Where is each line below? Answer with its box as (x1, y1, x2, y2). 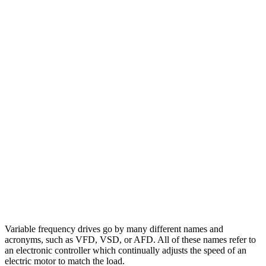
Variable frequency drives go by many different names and (5, 223, 223, 234)
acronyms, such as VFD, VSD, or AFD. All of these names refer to (5, 234, 256, 245)
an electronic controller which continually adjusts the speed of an (5, 245, 246, 255)
